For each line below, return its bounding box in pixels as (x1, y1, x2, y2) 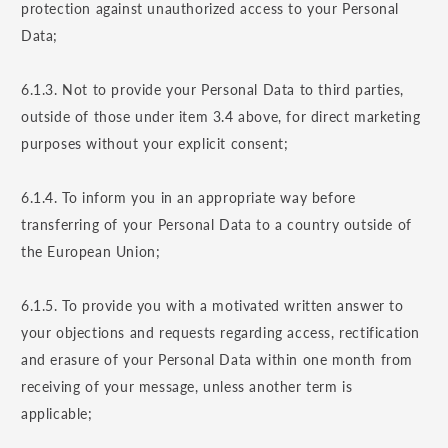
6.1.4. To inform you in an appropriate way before (21, 189, 356, 207)
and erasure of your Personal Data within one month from (21, 351, 414, 369)
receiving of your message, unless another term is (21, 378, 353, 396)
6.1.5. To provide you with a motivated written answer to (21, 297, 404, 315)
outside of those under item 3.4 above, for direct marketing (21, 108, 421, 126)
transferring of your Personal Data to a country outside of (21, 216, 412, 234)
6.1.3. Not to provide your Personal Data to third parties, (21, 81, 404, 99)
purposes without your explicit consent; (21, 135, 289, 153)
